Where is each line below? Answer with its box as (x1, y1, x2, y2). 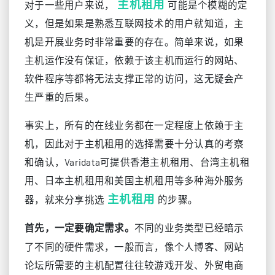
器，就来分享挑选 (25, 193, 104, 205)
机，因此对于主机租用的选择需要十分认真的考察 (25, 137, 244, 149)
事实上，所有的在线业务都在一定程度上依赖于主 (25, 119, 244, 131)
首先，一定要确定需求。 (25, 223, 134, 234)
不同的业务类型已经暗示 (134, 222, 244, 233)
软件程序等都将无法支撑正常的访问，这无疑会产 (25, 72, 244, 84)
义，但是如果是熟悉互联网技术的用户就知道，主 (25, 17, 244, 29)
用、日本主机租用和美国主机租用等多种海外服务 (25, 174, 244, 186)
